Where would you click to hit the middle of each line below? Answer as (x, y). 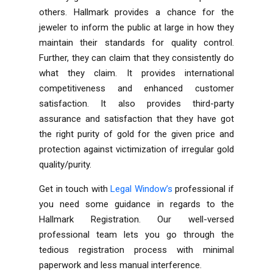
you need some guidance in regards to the (136, 204)
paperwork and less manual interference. (120, 265)
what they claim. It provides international (136, 73)
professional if (203, 189)
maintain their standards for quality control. (136, 42)
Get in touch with (75, 189)
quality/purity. (65, 164)
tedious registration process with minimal (136, 250)
